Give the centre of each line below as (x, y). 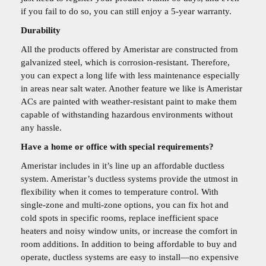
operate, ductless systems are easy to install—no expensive (130, 257)
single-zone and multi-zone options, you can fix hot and (125, 205)
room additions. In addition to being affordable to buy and (129, 244)
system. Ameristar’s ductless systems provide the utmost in (129, 179)
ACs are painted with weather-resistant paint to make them (129, 102)
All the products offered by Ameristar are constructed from (129, 50)
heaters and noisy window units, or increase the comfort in (129, 231)
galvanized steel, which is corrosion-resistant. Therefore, (125, 63)
